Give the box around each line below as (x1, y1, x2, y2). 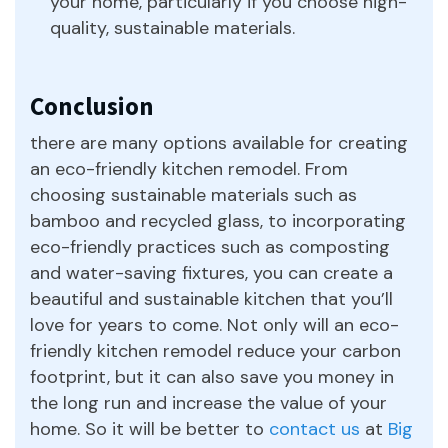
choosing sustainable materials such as (30, 182, 357, 207)
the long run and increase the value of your (30, 390, 387, 415)
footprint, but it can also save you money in (30, 364, 394, 389)
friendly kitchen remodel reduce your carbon (30, 338, 401, 363)
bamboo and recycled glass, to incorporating (30, 208, 406, 233)
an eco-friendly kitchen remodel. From (30, 156, 348, 181)
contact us (269, 416, 360, 441)
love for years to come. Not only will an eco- (30, 312, 399, 337)
